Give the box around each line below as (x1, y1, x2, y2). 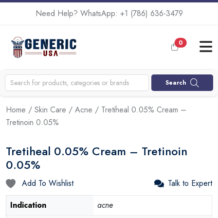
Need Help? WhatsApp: (35, 8, 120, 19)
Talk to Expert (168, 178, 212, 189)
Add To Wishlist (19, 178, 73, 189)
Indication (10, 200, 46, 211)
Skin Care (35, 104, 66, 116)
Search (165, 78, 187, 87)
